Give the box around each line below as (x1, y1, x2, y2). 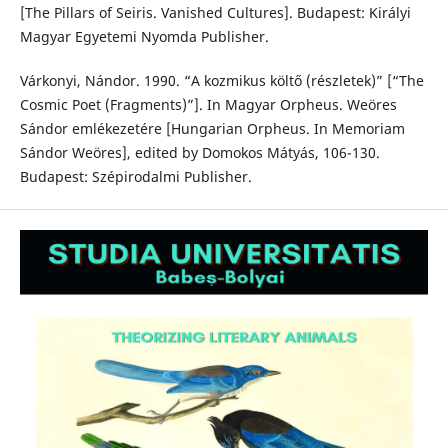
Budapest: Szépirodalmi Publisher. (19, 166, 252, 186)
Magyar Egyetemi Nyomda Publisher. (19, 26, 269, 46)
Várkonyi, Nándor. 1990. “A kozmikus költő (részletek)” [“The (19, 70, 424, 90)
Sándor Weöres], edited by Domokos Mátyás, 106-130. (19, 142, 380, 162)
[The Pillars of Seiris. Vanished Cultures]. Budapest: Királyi (19, 2, 411, 22)
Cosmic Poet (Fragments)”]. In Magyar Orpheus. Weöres (19, 94, 397, 114)
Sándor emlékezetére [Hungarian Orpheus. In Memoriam (19, 118, 405, 138)
